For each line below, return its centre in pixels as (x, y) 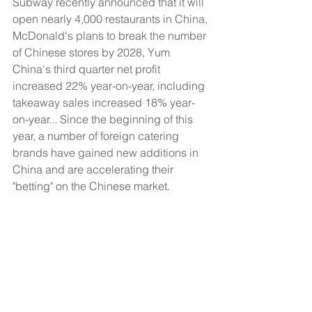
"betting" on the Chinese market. (91, 186)
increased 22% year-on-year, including (110, 86)
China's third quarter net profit (88, 69)
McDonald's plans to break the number (111, 36)
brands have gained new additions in (107, 153)
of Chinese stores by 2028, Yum (93, 52)
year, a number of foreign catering (97, 136)
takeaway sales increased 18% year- (104, 102)
